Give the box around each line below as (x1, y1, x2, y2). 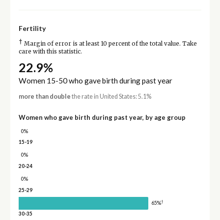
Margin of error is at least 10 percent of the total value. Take (22, 40, 197, 48)
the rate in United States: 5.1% (70, 93, 151, 101)
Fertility (18, 24, 46, 33)
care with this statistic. (18, 48, 82, 55)
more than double (18, 93, 71, 101)
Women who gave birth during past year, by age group (18, 113, 186, 122)
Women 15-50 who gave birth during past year (18, 76, 172, 85)
